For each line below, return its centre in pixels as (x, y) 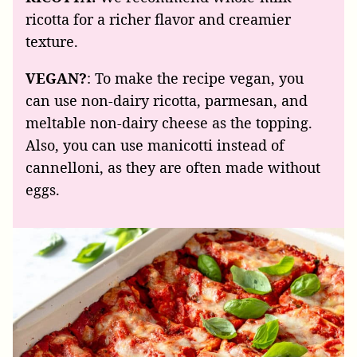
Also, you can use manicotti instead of (155, 145)
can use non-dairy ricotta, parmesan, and (167, 101)
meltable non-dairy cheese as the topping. (169, 123)
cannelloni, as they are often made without (173, 168)
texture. (52, 42)
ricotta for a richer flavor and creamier (158, 20)
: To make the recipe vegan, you (195, 78)
